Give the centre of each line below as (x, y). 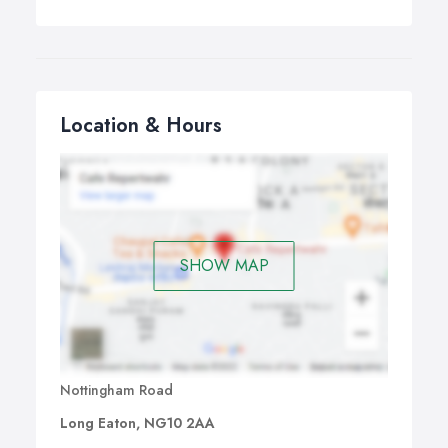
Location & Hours (141, 125)
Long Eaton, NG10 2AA (137, 423)
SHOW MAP (224, 265)
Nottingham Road (116, 390)
